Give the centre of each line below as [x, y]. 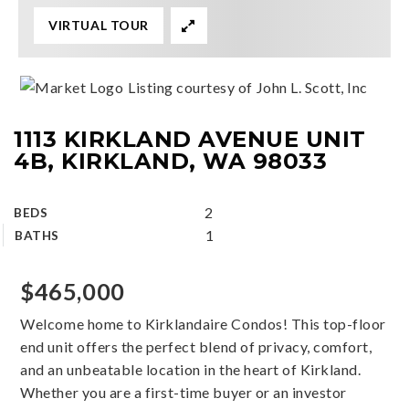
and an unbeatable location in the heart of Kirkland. [191, 369]
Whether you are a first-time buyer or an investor [184, 392]
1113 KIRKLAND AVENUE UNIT [190, 139]
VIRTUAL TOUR [99, 25]
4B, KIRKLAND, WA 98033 [171, 161]
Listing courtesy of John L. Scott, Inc [248, 87]
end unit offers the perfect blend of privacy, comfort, [196, 346]
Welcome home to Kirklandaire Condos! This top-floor [203, 324]
